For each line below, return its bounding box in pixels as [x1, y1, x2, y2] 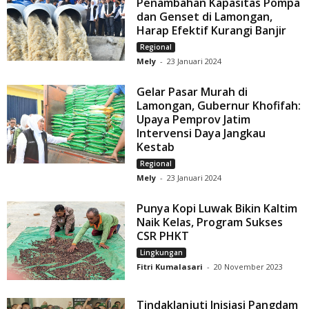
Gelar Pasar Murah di [137, 84, 248, 100]
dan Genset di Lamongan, [137, 9, 273, 25]
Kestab [137, 139, 175, 155]
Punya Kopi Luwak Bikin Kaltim [137, 201, 298, 217]
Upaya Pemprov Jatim [137, 112, 251, 128]
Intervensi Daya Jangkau [137, 126, 266, 141]
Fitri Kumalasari [137, 261, 203, 272]
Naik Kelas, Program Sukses [137, 215, 283, 230]
